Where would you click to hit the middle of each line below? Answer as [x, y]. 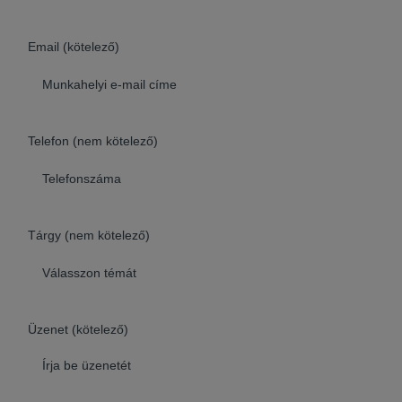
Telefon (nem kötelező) [93, 140]
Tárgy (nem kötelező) [89, 235]
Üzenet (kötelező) [78, 329]
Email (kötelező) [74, 46]
